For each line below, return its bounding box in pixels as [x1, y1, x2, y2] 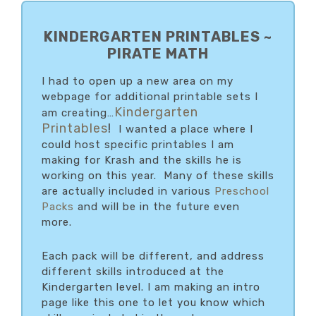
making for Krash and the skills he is [42, 153, 242, 166]
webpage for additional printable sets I [42, 90, 258, 103]
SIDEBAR [20, 22, 107, 44]
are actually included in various [42, 184, 214, 197]
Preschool [214, 184, 269, 197]
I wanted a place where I [111, 122, 253, 135]
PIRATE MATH [107, 44, 209, 62]
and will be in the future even [74, 200, 240, 213]
